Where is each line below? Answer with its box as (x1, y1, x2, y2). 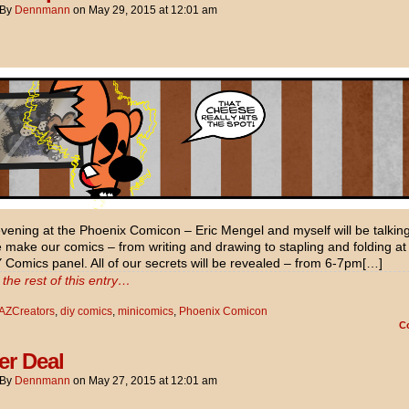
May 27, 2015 (89, 373, 156, 387)
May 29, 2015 (89, 3, 156, 16)
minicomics (118, 304, 173, 318)
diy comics (60, 304, 112, 318)
